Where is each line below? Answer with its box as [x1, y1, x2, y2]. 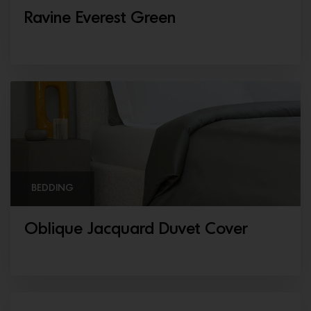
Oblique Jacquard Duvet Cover [24, 222, 247, 237]
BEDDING [31, 184, 74, 193]
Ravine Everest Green [24, 11, 180, 26]
